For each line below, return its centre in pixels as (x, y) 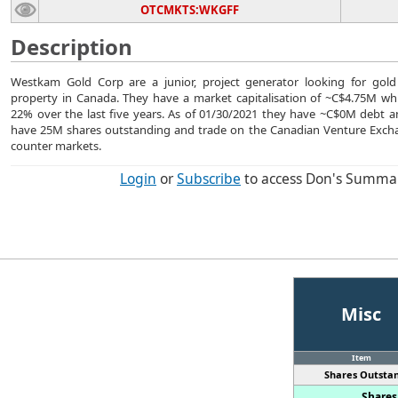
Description (72, 47)
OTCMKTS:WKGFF (190, 10)
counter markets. (56, 146)
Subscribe (209, 179)
